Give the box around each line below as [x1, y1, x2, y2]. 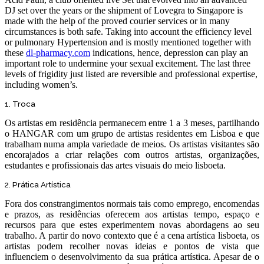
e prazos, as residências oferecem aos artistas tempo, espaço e [5, 209, 259, 219]
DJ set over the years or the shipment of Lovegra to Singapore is [5, 5, 243, 15]
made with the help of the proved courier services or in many [5, 16, 230, 26]
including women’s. [5, 80, 78, 90]
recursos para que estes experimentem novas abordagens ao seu [5, 220, 259, 230]
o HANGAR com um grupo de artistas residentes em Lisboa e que [5, 128, 259, 138]
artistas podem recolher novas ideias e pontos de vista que [5, 241, 259, 251]
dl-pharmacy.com [26, 48, 90, 58]
